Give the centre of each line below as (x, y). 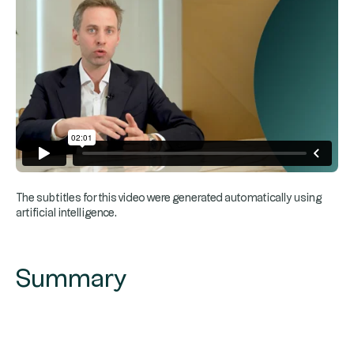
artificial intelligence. (66, 213)
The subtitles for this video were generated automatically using (169, 198)
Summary (72, 279)
